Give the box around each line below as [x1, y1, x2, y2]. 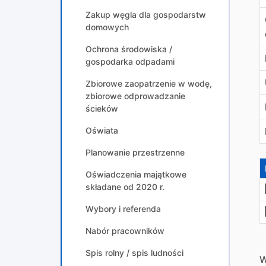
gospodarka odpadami [85, 56, 175, 66]
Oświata [85, 125, 118, 135]
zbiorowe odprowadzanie [85, 91, 185, 101]
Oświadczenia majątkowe [85, 169, 186, 179]
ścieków [85, 103, 118, 113]
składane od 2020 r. [85, 182, 164, 192]
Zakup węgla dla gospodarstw [85, 9, 206, 20]
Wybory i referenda [85, 204, 161, 214]
